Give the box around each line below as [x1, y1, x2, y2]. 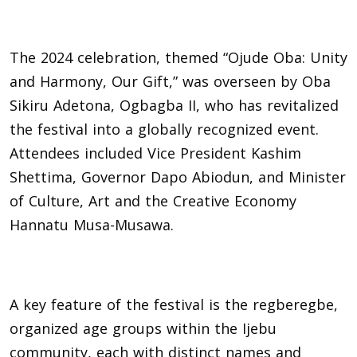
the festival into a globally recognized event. [10, 119, 319, 139]
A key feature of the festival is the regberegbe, [10, 294, 338, 314]
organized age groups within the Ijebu [10, 318, 277, 338]
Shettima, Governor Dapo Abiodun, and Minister [10, 167, 346, 186]
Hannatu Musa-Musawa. [10, 214, 174, 234]
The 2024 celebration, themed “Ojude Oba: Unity [10, 47, 347, 67]
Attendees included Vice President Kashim [10, 143, 301, 163]
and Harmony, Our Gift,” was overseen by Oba [10, 71, 331, 91]
